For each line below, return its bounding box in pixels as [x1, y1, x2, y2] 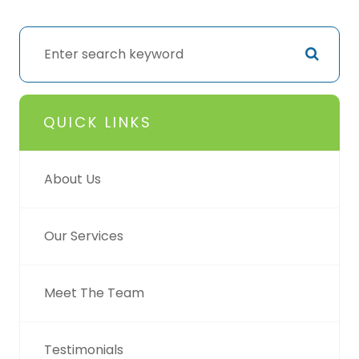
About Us [44, 169, 101, 188]
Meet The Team [44, 283, 144, 302]
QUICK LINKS [43, 111, 152, 132]
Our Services [44, 226, 123, 245]
